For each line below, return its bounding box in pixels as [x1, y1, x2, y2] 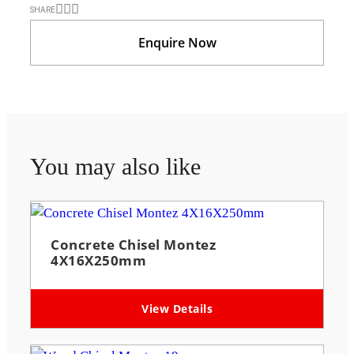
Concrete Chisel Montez [51, 235, 216, 254]
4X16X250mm [51, 250, 146, 269]
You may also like [30, 153, 201, 180]
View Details [141, 300, 213, 316]
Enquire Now [137, 33, 217, 51]
